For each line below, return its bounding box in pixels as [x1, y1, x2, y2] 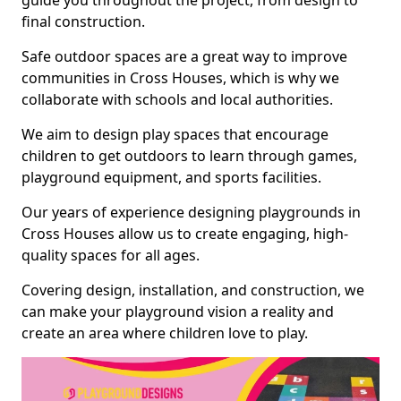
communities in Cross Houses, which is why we [21, 68, 339, 88]
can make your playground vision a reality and [21, 302, 334, 321]
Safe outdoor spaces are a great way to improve [21, 47, 347, 66]
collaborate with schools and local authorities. [21, 90, 333, 109]
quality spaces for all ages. [21, 245, 200, 265]
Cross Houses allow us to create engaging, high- [21, 224, 348, 243]
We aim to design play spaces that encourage [21, 124, 328, 144]
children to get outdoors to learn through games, [21, 146, 357, 166]
